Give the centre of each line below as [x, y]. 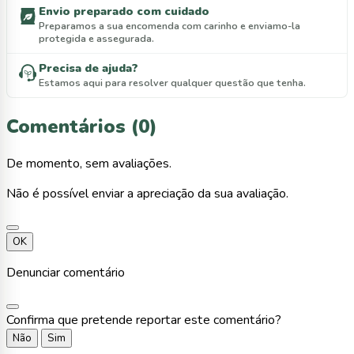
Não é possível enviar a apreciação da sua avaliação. [147, 193]
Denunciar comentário [66, 272]
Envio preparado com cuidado [124, 11]
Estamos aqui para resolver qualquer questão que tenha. [172, 83]
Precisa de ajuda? [88, 68]
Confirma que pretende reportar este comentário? [144, 320]
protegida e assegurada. [96, 39]
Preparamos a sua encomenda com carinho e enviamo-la [169, 26]
